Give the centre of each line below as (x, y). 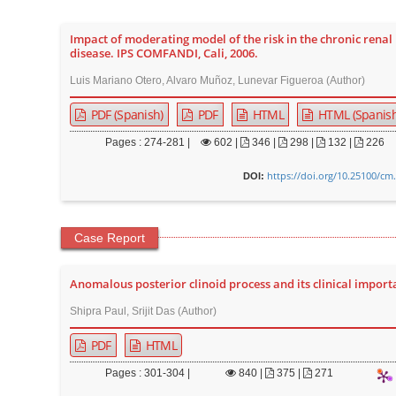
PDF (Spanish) (126, 114)
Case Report (109, 238)
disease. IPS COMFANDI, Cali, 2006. (164, 53)
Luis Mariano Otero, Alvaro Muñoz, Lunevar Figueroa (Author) (217, 80)
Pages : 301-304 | (147, 373)
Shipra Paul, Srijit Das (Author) (143, 311)
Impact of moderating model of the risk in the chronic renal (231, 39)
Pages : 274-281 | (147, 142)
